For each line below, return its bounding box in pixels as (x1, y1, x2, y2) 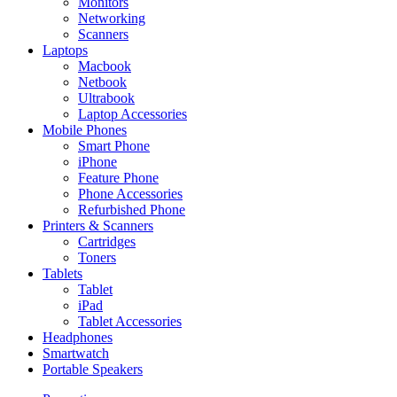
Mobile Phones (43, 122, 127, 138)
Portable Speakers (43, 362, 143, 378)
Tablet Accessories (78, 314, 182, 330)
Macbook (78, 58, 131, 74)
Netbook (78, 74, 127, 90)
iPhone (78, 154, 117, 170)
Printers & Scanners (43, 218, 153, 234)
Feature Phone (78, 170, 159, 186)
